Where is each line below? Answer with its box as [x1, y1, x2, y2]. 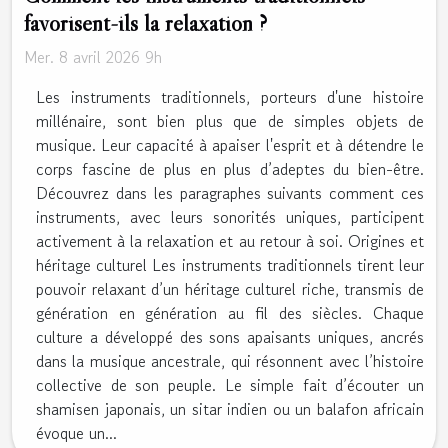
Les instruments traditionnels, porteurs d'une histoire [36, 84, 424, 109]
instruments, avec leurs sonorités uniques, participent [36, 204, 424, 229]
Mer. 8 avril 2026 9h [24, 44, 162, 69]
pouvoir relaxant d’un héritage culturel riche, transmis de [36, 276, 424, 301]
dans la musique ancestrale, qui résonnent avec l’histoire [36, 348, 424, 373]
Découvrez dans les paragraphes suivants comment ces [36, 180, 424, 205]
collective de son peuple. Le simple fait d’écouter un [36, 372, 424, 397]
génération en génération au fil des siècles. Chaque [36, 300, 424, 325]
